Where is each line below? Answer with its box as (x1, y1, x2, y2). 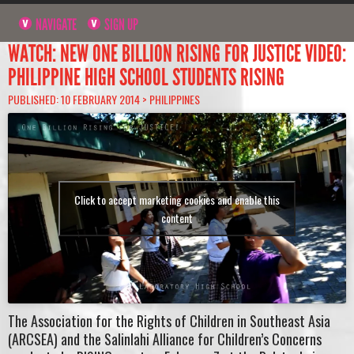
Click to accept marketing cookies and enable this (74, 190, 280, 208)
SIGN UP (102, 14, 139, 34)
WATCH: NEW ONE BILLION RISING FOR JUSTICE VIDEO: (8, 39, 346, 68)
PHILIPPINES (149, 90, 200, 107)
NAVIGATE (33, 14, 77, 34)
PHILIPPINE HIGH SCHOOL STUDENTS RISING (8, 62, 284, 92)
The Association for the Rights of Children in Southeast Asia (8, 310, 330, 331)
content (161, 209, 193, 226)
